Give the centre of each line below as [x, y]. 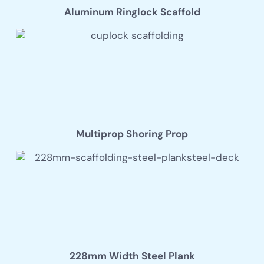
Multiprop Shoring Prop [132, 134]
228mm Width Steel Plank [132, 256]
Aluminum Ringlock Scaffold [132, 12]
